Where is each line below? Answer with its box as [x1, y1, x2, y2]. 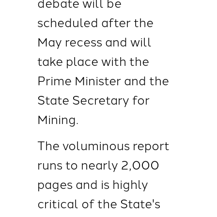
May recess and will [37, 32, 152, 50]
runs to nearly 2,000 [37, 155, 159, 173]
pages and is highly [37, 175, 148, 192]
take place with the [37, 52, 149, 69]
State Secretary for [37, 91, 150, 108]
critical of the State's [37, 194, 160, 212]
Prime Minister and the [37, 71, 169, 89]
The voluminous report [37, 136, 170, 154]
